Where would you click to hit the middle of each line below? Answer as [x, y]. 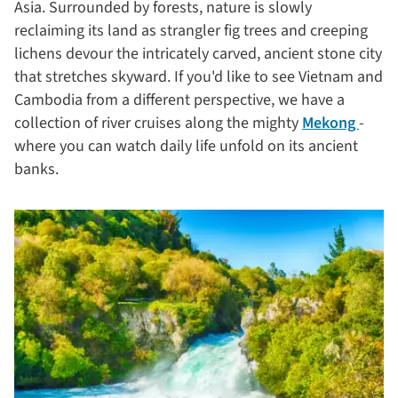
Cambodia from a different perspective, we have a [179, 99]
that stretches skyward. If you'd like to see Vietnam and [199, 76]
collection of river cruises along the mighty [158, 123]
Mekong [330, 123]
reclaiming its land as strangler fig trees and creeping [191, 30]
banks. [38, 169]
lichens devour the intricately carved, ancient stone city [198, 53]
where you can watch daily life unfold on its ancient [186, 146]
